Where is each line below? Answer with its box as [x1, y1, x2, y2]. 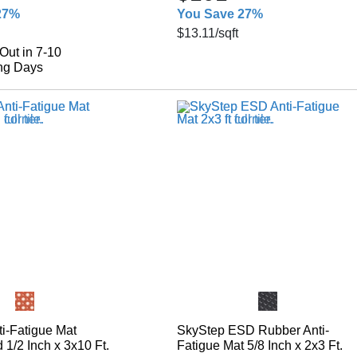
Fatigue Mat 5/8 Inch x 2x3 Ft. [176, 339, 343, 352]
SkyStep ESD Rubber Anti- [176, 324, 329, 337]
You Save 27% [176, 7, 263, 21]
